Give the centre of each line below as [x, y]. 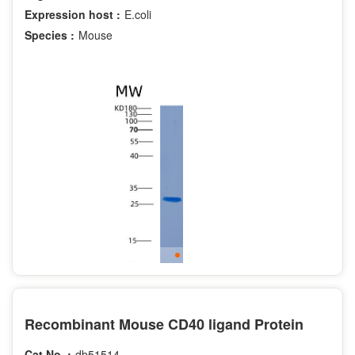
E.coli [138, 14]
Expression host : [73, 14]
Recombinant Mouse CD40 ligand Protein [164, 324]
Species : [50, 34]
